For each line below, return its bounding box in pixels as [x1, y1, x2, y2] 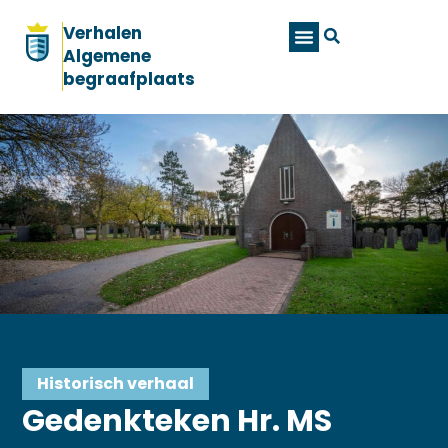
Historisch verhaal [37, 371, 195, 395]
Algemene [63, 44, 152, 69]
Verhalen [63, 21, 143, 46]
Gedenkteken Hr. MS [22, 399, 333, 442]
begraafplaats [63, 67, 196, 92]
